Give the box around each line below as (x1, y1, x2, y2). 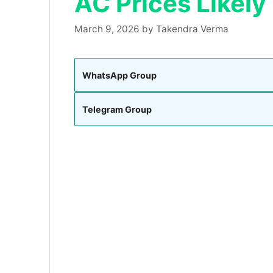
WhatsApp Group (82, 69, 157, 80)
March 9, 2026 (74, 23, 140, 35)
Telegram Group (82, 104, 152, 115)
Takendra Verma (156, 23, 229, 35)
